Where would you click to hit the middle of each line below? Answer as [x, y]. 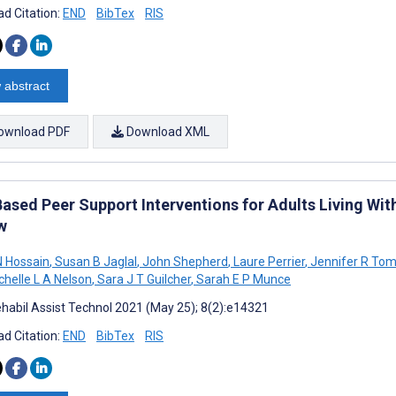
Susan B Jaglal [95, 261]
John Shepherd [184, 261]
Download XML [167, 131]
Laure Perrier [268, 261]
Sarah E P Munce [242, 279]
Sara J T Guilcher [143, 279]
